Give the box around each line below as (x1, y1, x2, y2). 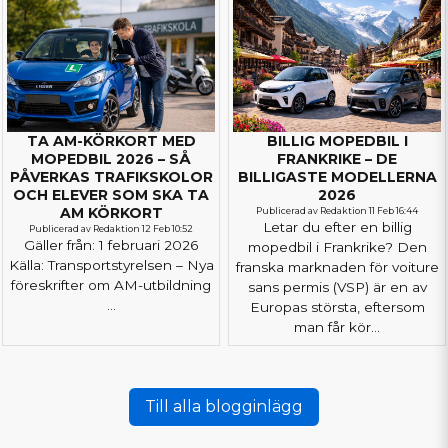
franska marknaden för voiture (235, 258, 439, 275)
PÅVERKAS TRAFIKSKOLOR (9, 167, 213, 186)
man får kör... (294, 318, 380, 335)
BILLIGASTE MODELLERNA (237, 167, 437, 186)
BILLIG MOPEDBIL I (266, 131, 408, 150)
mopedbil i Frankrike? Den (247, 238, 427, 255)
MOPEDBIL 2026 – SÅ (31, 149, 191, 168)
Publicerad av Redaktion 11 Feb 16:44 (256, 204, 418, 216)
